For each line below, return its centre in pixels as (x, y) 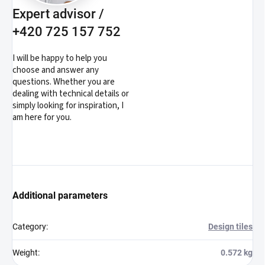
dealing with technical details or (71, 93)
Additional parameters (60, 195)
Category (29, 226)
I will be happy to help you (60, 58)
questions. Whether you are (64, 82)
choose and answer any (56, 70)
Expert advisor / (58, 14)
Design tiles (230, 226)
